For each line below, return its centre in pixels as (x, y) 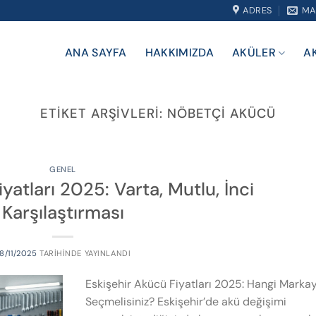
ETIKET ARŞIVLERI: (104, 114)
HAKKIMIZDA (180, 53)
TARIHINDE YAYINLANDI (84, 253)
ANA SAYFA (96, 53)
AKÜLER (254, 53)
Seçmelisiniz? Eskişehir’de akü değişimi (186, 301)
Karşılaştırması (63, 212)
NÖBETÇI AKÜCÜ (221, 114)
